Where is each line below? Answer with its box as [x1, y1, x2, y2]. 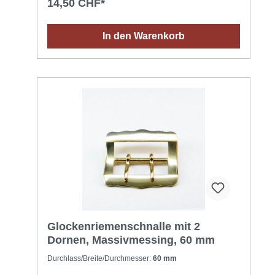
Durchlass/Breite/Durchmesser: [47, 254, 153, 263]
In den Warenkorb [103, 30, 185, 41]
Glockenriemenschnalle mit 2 [47, 220, 200, 233]
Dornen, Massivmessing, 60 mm [47, 233, 215, 246]
